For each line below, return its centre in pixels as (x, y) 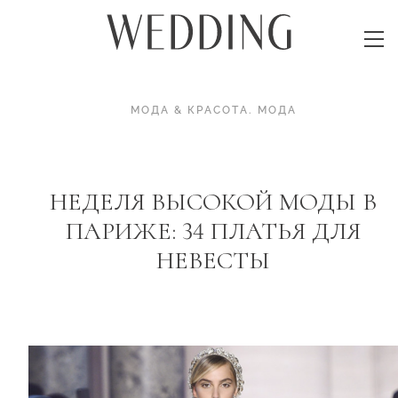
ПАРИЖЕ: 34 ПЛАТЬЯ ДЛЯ (213, 231)
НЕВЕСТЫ (213, 260)
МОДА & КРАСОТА (189, 110)
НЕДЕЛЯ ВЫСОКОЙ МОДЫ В (213, 201)
